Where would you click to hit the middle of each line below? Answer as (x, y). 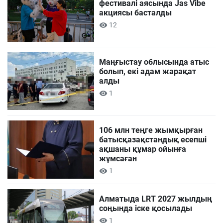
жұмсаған (118, 159)
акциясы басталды (136, 13)
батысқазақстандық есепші (153, 140)
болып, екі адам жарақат (148, 72)
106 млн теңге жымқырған (151, 130)
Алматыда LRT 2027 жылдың (156, 199)
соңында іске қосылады (146, 208)
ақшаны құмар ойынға (143, 149)
